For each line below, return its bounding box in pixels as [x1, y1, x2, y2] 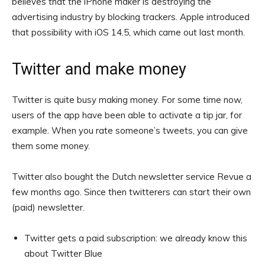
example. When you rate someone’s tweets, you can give [12, 125, 248, 137]
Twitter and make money [12, 60, 186, 79]
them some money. [12, 140, 90, 152]
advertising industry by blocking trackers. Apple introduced [12, 11, 250, 23]
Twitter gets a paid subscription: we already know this [24, 232, 247, 244]
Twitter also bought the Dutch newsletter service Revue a [12, 171, 251, 183]
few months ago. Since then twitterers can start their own [12, 186, 251, 198]
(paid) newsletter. [12, 202, 85, 214]
